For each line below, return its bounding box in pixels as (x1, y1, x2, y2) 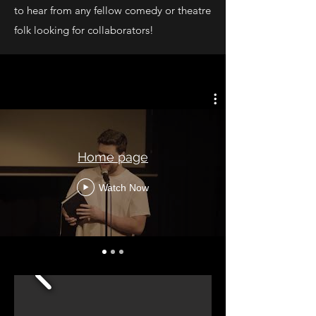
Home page (78, 150, 148, 164)
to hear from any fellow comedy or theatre (14, 4, 211, 17)
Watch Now (99, 181, 149, 193)
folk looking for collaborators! (14, 23, 154, 37)
